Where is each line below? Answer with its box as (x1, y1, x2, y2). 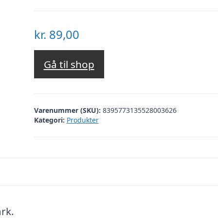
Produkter (66, 115, 99, 125)
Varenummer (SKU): (34, 105, 103, 115)
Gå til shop (43, 57, 94, 72)
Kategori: (34, 115, 65, 125)
